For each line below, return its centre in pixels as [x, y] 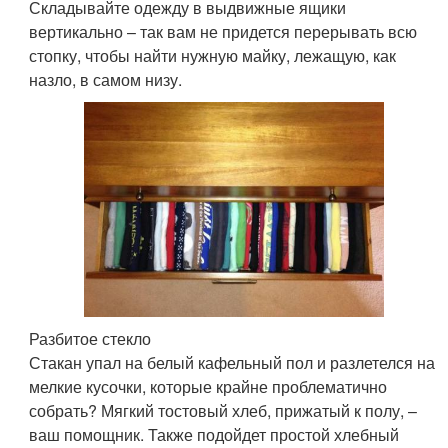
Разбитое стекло [90, 339]
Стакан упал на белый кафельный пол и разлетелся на [232, 363]
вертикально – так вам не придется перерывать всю [223, 32]
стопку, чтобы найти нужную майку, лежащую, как [213, 56]
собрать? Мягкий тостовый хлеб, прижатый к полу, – [223, 411]
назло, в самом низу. [106, 80]
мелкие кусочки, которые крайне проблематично [208, 387]
